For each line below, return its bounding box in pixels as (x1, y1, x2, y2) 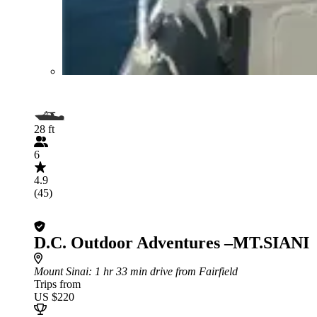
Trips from (34, 277, 81, 290)
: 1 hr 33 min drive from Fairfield (88, 265, 238, 277)
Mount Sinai (34, 265, 88, 277)
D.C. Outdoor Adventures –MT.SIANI (34, 233, 309, 252)
